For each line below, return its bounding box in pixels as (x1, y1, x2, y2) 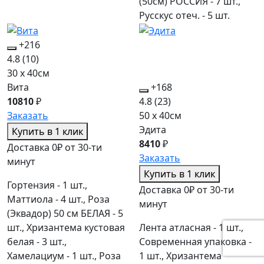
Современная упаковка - (139, 235, 252, 249)
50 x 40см (139, 109, 181, 123)
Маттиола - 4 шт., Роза (7, 193, 110, 206)
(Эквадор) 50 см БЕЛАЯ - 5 (7, 207, 123, 220)
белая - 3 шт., (7, 235, 67, 249)
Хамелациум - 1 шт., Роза (7, 249, 121, 263)
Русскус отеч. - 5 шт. (139, 9, 230, 22)
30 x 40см (7, 67, 49, 80)
